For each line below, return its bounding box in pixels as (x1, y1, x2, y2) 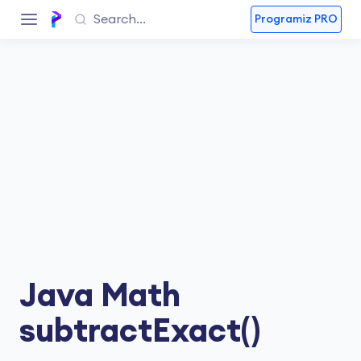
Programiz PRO (255, 14, 338, 25)
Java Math (19, 280, 180, 313)
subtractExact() (19, 316, 260, 348)
